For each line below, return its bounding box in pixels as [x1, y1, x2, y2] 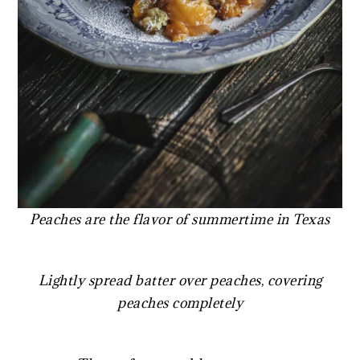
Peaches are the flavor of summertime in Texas [30, 210, 330, 228]
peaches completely [117, 293, 243, 312]
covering [267, 271, 322, 289]
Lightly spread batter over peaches [38, 271, 261, 289]
